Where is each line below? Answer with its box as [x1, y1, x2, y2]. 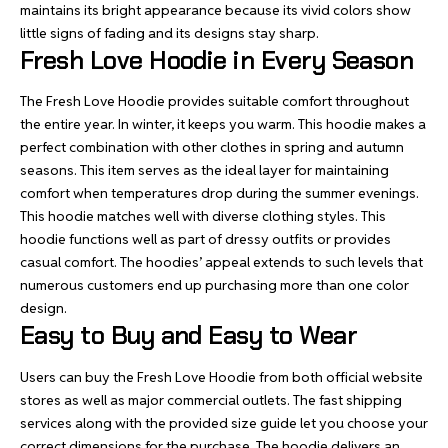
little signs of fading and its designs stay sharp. [20, 23, 319, 42]
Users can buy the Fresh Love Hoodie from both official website [20, 367, 423, 386]
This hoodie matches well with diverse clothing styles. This [20, 207, 386, 225]
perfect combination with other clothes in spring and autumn [20, 138, 404, 156]
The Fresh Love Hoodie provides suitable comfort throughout [20, 92, 409, 110]
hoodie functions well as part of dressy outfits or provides [20, 230, 391, 248]
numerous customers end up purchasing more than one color [20, 276, 409, 294]
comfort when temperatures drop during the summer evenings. [20, 184, 419, 202]
